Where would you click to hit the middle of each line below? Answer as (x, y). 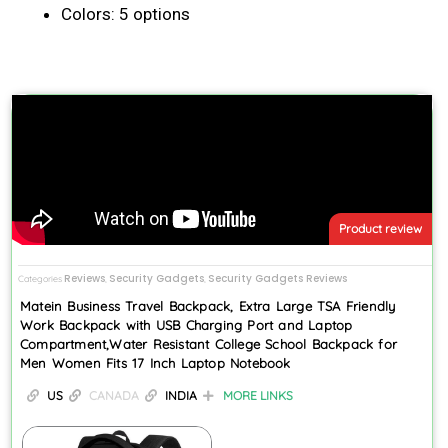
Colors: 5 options (125, 13)
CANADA (114, 395)
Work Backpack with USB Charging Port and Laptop (186, 324)
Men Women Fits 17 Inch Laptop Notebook (155, 362)
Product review (380, 229)
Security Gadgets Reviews (277, 278)
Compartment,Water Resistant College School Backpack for (209, 343)
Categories (40, 278)
